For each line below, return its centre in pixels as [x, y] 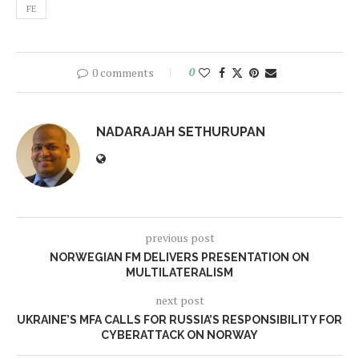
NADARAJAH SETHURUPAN [181, 132]
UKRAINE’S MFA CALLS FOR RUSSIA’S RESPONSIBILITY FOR [179, 320]
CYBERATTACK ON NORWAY [179, 335]
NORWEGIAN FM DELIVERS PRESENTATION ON [179, 258]
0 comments [123, 73]
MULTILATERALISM [179, 273]
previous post [179, 238]
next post [179, 301]
